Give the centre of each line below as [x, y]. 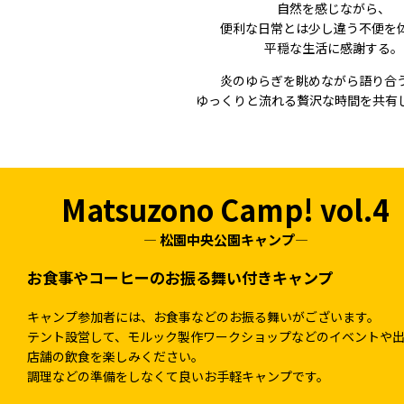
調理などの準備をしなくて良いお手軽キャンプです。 [178, 376]
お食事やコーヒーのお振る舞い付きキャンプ [180, 277]
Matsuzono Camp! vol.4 [225, 209]
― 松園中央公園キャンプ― [225, 239]
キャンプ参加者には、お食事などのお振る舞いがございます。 [203, 317]
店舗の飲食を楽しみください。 [115, 356]
